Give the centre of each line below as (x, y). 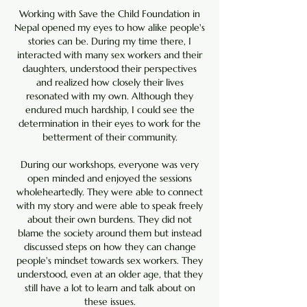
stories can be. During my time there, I (110, 41)
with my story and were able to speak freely (110, 206)
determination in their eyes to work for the (110, 123)
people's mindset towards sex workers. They (110, 260)
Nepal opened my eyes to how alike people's (110, 27)
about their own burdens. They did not (110, 219)
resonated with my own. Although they (110, 96)
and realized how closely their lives (110, 82)
